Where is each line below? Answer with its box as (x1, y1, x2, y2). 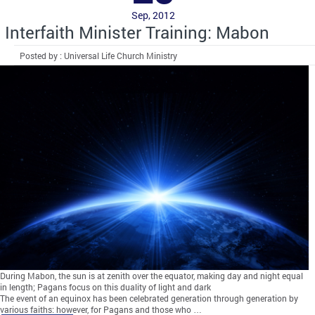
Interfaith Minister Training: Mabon (5, 20, 269, 44)
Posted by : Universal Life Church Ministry (20, 49, 178, 61)
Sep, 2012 (131, 8, 175, 22)
